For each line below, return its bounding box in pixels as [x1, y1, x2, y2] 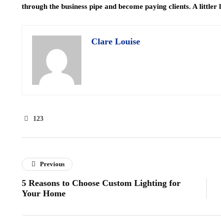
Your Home [22, 188, 66, 198]
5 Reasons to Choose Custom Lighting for [22, 178, 181, 188]
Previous [40, 160, 65, 168]
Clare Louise [91, 37, 140, 46]
